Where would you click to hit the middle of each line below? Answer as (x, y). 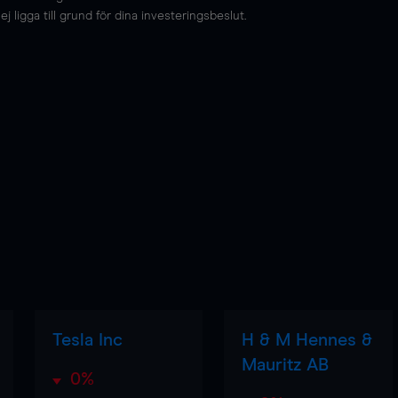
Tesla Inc (87, 340)
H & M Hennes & (307, 340)
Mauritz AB (286, 365)
